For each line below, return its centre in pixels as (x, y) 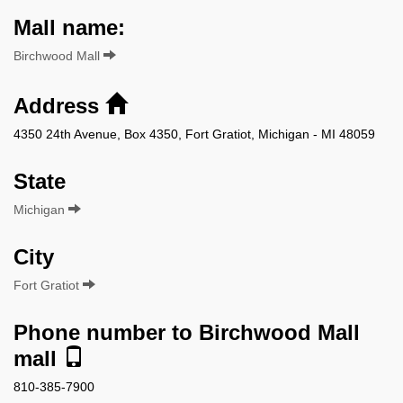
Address (59, 105)
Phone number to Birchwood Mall (187, 332)
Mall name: (69, 27)
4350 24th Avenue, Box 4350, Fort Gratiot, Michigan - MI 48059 (194, 134)
